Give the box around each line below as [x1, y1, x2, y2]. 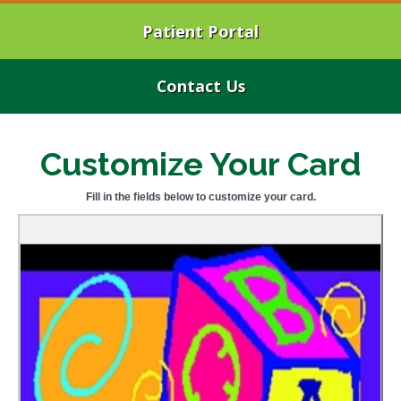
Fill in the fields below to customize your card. [85, 191, 316, 204]
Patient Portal [142, 20, 259, 42]
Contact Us [156, 75, 245, 98]
